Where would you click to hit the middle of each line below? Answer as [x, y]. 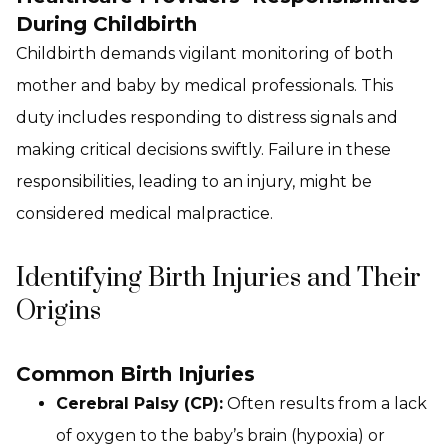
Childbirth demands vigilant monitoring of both [204, 53]
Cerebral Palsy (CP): [139, 403]
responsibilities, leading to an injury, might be [194, 181]
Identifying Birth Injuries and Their [218, 278]
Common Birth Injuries [135, 374]
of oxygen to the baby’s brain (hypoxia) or [220, 435]
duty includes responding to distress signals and [207, 117]
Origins [58, 311]
